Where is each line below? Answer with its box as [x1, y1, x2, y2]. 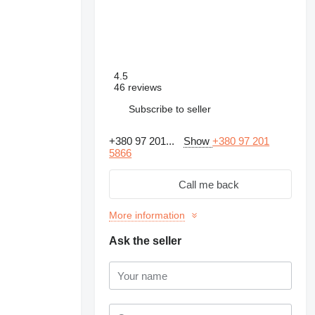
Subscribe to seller [129, 103, 212, 115]
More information [109, 210, 186, 221]
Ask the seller [109, 235, 182, 247]
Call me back [179, 178, 240, 191]
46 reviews [114, 82, 162, 93]
